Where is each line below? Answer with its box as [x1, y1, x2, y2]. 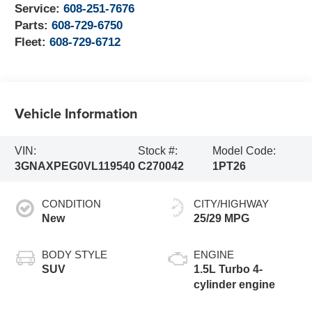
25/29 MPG [194, 212, 249, 225]
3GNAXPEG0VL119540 [15, 159, 136, 172]
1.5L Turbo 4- [194, 263, 263, 276]
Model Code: [212, 144, 276, 157]
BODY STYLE [42, 249, 108, 261]
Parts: [15, 19, 52, 33]
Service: [15, 2, 64, 16]
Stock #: [137, 144, 178, 157]
